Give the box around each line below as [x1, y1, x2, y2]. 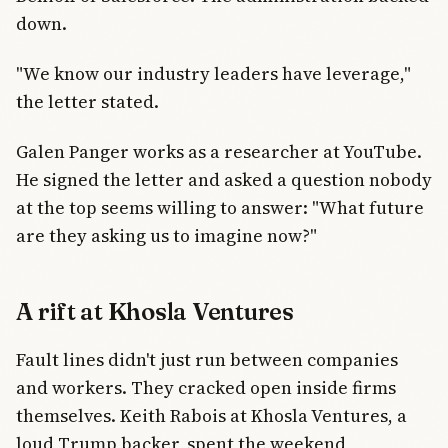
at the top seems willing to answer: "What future [16, 195, 424, 221]
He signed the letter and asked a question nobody [16, 167, 432, 193]
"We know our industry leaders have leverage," [16, 60, 411, 86]
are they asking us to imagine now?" [16, 223, 317, 249]
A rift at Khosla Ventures [16, 297, 294, 327]
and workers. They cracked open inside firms [16, 374, 396, 400]
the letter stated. [16, 88, 159, 114]
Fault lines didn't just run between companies [16, 346, 398, 372]
